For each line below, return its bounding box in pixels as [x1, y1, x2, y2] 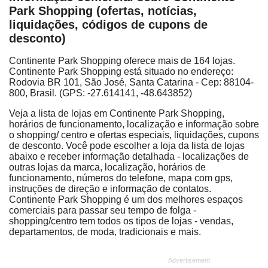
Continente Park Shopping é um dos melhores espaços [9, 194, 243, 205]
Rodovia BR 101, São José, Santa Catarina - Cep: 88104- [9, 77, 254, 87]
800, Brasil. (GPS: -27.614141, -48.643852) [9, 87, 192, 98]
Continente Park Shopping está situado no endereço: [9, 66, 233, 77]
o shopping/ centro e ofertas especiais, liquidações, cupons [9, 129, 259, 140]
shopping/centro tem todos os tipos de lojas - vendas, [9, 215, 233, 226]
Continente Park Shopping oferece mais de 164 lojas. [9, 55, 235, 66]
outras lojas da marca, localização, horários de [9, 162, 206, 172]
